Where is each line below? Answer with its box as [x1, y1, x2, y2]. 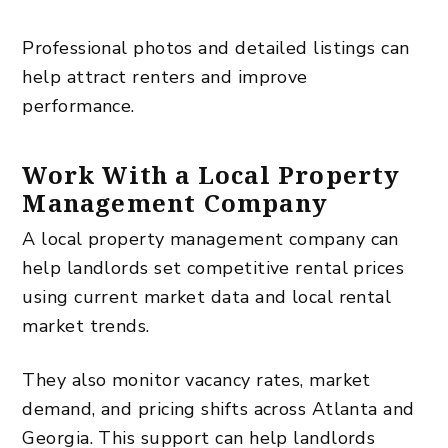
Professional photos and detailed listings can [22, 35, 410, 60]
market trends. [22, 313, 150, 338]
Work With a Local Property [22, 157, 401, 191]
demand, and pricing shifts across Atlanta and [22, 396, 415, 421]
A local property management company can [22, 226, 399, 251]
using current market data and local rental [22, 284, 392, 309]
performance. [22, 93, 135, 118]
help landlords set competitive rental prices [22, 255, 405, 280]
